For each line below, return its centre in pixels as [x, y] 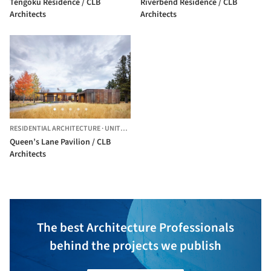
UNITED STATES [113, 128]
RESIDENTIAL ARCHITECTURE [55, 128]
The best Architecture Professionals [135, 227]
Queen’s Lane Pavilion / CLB [60, 142]
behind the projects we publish [135, 245]
